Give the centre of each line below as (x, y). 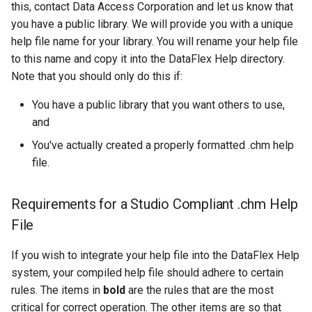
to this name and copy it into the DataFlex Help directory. (148, 59)
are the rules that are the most (200, 290)
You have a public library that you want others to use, (158, 105)
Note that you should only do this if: (97, 76)
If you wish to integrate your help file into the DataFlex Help (155, 255)
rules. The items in (57, 290)
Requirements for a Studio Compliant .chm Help (155, 204)
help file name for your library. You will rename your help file (155, 41)
